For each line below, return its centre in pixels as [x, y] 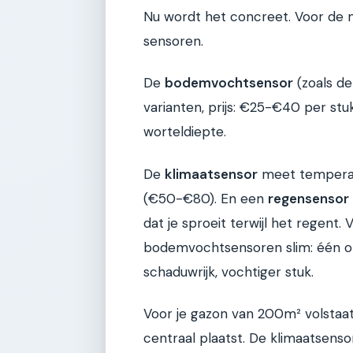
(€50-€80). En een [206, 198]
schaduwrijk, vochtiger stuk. [229, 271]
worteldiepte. [185, 132]
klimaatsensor [211, 174]
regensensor [308, 198]
